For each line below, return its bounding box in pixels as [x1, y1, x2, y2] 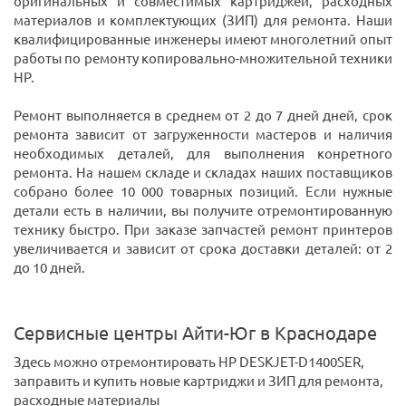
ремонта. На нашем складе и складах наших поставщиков [14, 165, 392, 181]
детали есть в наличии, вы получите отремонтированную [14, 203, 392, 219]
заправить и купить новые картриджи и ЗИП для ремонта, [14, 373, 383, 390]
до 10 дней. [14, 260, 85, 276]
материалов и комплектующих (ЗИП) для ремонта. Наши [14, 13, 392, 29]
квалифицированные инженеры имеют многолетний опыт [14, 32, 392, 48]
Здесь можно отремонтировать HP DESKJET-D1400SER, [14, 354, 364, 371]
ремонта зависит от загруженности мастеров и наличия [14, 127, 392, 143]
